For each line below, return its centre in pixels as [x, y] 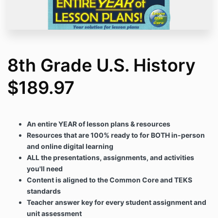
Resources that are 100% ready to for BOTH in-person [116, 135]
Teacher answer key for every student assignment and [117, 202]
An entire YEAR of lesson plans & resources [99, 124]
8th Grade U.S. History [101, 65]
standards [44, 191]
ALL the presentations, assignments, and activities [110, 158]
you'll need [45, 169]
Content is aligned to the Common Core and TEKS [109, 180]
